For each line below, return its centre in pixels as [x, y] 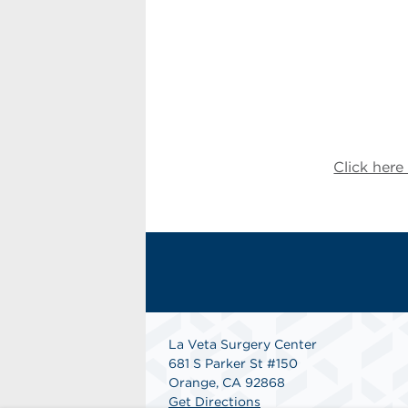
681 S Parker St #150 [233, 363]
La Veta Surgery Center [243, 344]
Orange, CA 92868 [227, 382]
